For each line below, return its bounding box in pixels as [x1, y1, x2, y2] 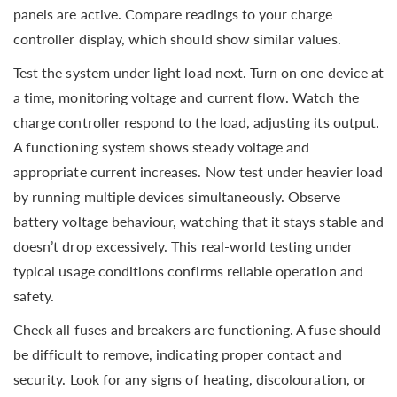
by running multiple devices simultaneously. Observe [13, 187, 341, 205]
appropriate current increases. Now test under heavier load [13, 162, 383, 180]
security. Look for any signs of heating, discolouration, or [13, 370, 367, 387]
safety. [13, 286, 55, 304]
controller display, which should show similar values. [13, 29, 341, 47]
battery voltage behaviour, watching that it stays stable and [13, 212, 384, 230]
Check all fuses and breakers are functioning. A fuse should [13, 320, 381, 338]
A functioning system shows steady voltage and [13, 137, 310, 155]
